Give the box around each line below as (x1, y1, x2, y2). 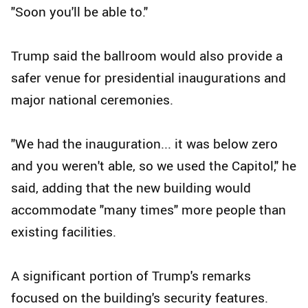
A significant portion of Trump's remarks (11, 267, 251, 285)
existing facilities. (11, 223, 116, 241)
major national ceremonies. (11, 91, 173, 109)
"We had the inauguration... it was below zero (11, 135, 278, 153)
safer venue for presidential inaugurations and (11, 69, 286, 87)
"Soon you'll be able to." (11, 3, 148, 21)
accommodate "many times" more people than (11, 201, 286, 219)
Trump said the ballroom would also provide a (11, 47, 283, 65)
